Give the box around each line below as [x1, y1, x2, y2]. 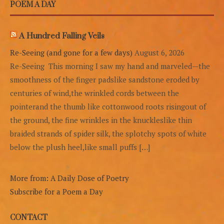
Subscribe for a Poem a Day [10, 186, 103, 196]
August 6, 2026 [134, 47, 184, 57]
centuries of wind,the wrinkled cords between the [10, 87, 179, 98]
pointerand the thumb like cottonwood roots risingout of [10, 101, 206, 111]
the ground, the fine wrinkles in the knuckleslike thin [10, 114, 192, 125]
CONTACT [10, 212, 47, 222]
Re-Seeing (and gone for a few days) [10, 47, 132, 57]
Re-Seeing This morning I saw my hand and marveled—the [10, 60, 210, 71]
